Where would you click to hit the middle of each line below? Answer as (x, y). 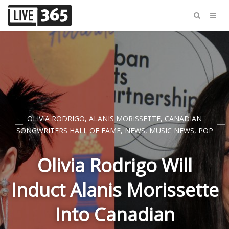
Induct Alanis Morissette (114, 190)
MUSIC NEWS (171, 131)
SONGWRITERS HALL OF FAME (68, 131)
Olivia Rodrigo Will (114, 165)
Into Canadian (114, 214)
